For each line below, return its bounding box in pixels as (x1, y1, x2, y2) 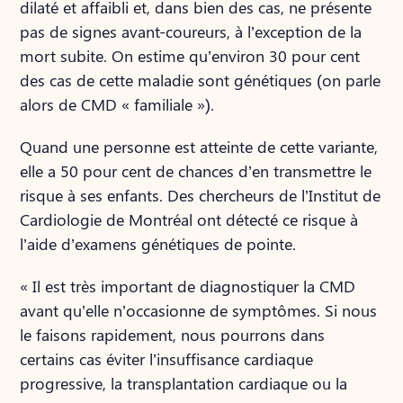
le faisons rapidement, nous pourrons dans (20, 324, 326, 345)
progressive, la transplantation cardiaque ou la (20, 372, 348, 394)
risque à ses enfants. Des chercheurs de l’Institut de (20, 184, 381, 206)
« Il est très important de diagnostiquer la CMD (20, 275, 356, 297)
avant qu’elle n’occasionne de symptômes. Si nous (20, 300, 378, 321)
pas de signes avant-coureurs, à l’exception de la (20, 21, 363, 42)
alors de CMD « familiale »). (20, 94, 215, 115)
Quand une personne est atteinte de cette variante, (20, 136, 379, 157)
